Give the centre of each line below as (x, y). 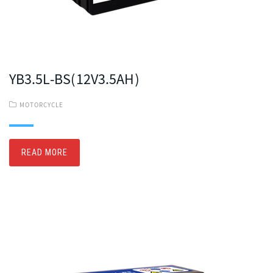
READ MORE (44, 152)
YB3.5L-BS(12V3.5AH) (74, 81)
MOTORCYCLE (41, 106)
